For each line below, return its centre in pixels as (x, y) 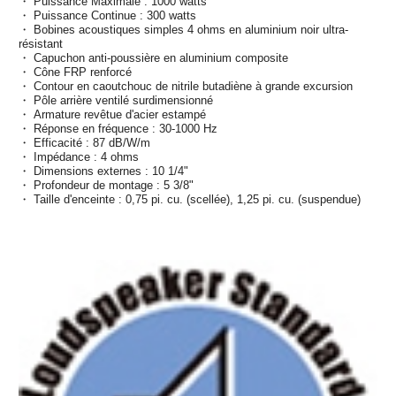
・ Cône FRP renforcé (75, 72)
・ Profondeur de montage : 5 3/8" (106, 185)
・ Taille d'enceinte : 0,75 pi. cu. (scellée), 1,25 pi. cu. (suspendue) (190, 199)
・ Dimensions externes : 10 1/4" (103, 171)
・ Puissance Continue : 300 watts (107, 15)
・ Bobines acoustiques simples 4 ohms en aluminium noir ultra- (183, 29)
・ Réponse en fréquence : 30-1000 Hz (118, 128)
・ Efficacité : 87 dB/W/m (84, 142)
